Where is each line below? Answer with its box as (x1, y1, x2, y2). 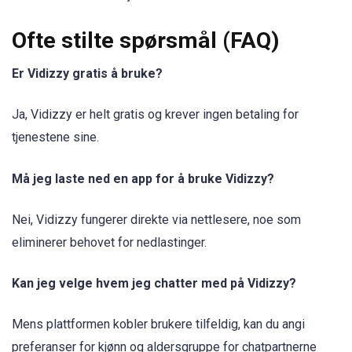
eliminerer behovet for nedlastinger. (12, 234, 207, 250)
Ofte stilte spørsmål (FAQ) (12, 27, 280, 54)
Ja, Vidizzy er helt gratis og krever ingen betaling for (12, 107, 299, 123)
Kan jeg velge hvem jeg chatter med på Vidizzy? (12, 275, 296, 291)
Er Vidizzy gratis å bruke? (12, 66, 163, 82)
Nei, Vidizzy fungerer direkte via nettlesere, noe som (12, 211, 301, 227)
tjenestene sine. (12, 130, 99, 145)
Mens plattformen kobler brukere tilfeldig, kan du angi (12, 317, 305, 332)
